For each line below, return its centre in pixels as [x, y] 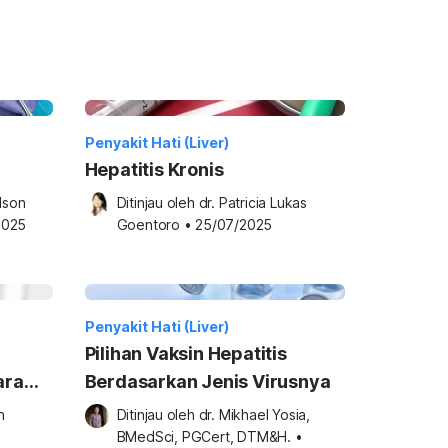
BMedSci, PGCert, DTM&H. [203, 436]
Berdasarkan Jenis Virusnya [207, 381]
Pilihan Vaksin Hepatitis [185, 353]
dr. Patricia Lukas [253, 202]
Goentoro [148, 224]
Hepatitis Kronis [154, 169]
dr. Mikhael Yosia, [254, 414]
